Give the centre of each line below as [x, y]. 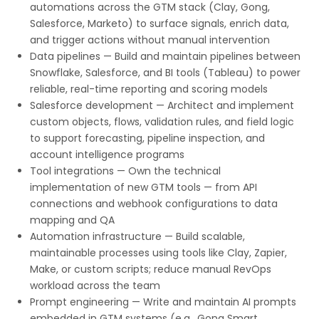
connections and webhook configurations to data [154, 204]
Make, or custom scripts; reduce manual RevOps [151, 269]
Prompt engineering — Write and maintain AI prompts [163, 302]
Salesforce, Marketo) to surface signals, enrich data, [159, 23]
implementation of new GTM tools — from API [143, 187]
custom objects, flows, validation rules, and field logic [162, 122]
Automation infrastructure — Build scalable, [137, 236]
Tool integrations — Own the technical [125, 171]
